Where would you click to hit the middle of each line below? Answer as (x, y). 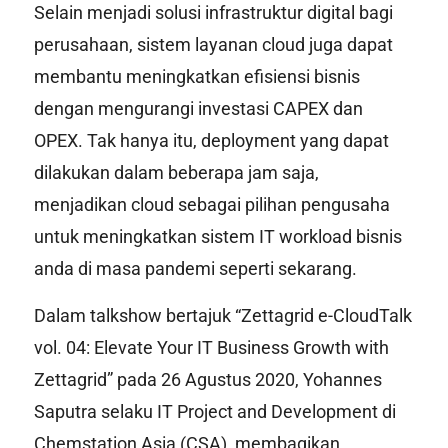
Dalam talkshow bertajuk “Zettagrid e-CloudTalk (222, 316)
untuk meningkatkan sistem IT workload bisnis (217, 236)
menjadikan (82, 204)
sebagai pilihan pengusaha (281, 204)
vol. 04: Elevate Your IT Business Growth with (211, 348)
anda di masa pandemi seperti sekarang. (195, 268)
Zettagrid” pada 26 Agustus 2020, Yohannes (207, 380)
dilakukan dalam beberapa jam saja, (176, 172)
